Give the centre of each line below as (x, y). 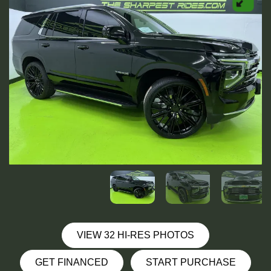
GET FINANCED (72, 263)
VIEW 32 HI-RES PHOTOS (135, 235)
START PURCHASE (191, 263)
